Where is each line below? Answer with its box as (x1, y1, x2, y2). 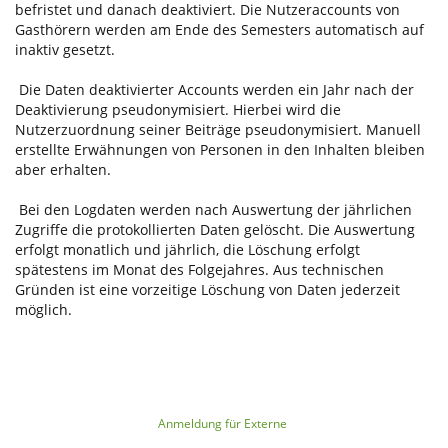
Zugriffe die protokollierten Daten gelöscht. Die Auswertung (15, 219, 415, 239)
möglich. (15, 299, 72, 319)
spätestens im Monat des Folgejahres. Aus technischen (15, 259, 384, 279)
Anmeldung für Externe (158, 415, 287, 433)
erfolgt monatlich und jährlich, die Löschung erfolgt (15, 239, 360, 259)
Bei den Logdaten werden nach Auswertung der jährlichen (15, 199, 412, 219)
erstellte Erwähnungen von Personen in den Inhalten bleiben (15, 139, 425, 159)
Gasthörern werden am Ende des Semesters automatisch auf (15, 19, 424, 39)
